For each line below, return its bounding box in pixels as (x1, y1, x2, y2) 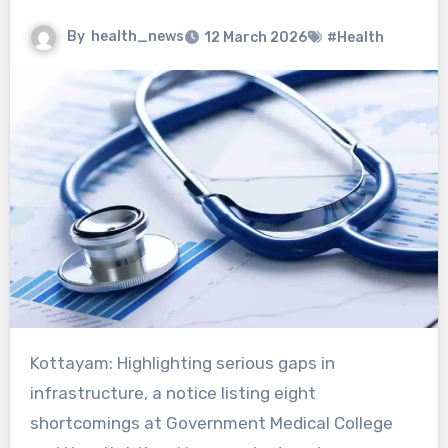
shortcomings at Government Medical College (29, 412, 393, 433)
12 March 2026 (203, 29, 307, 47)
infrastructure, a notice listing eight (29, 382, 316, 403)
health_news (90, 28, 184, 46)
